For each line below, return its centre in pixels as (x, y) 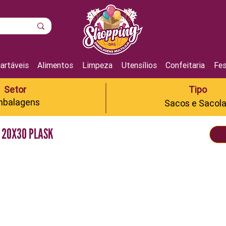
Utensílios (139, 65)
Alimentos (55, 65)
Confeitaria (185, 65)
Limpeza (97, 65)
